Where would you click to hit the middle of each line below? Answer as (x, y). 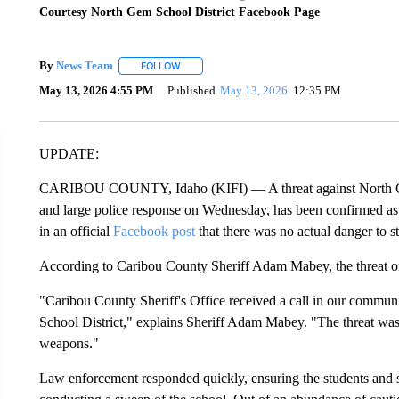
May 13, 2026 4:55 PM (96, 91)
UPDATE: (69, 153)
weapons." (69, 343)
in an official (76, 231)
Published (191, 91)
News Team (84, 65)
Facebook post (154, 231)
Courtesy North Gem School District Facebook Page (179, 12)
